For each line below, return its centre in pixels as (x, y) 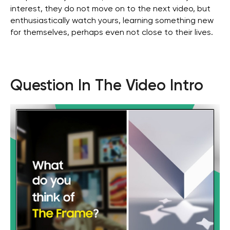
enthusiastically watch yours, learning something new (112, 21)
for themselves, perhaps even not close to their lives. (112, 33)
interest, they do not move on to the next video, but (110, 9)
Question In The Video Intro (107, 86)
